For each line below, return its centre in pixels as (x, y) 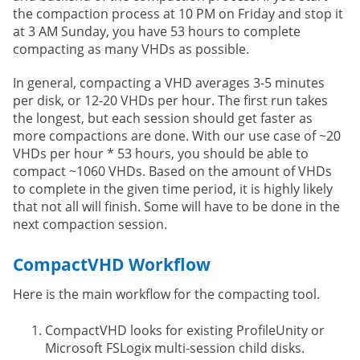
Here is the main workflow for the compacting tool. (166, 294)
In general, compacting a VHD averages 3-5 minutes (169, 82)
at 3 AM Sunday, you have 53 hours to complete (157, 31)
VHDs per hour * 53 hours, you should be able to (161, 153)
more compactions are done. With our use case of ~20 (177, 135)
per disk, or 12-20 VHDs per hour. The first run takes (170, 100)
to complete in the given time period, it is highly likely (173, 188)
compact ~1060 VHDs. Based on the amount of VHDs (172, 171)
